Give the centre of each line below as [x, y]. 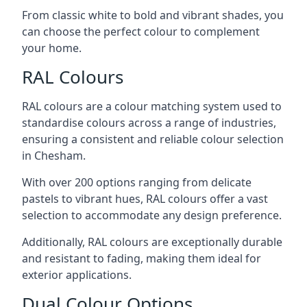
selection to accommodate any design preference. [152, 215]
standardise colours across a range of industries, [149, 123]
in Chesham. [54, 156]
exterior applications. [77, 275]
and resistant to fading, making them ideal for [142, 258]
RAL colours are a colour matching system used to [152, 106]
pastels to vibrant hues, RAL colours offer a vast [145, 199]
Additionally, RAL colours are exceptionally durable [152, 242]
